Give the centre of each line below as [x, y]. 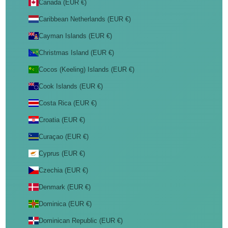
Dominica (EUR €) [65, 204]
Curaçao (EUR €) [63, 137]
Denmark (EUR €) [64, 187]
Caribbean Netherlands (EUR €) [84, 19]
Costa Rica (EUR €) [67, 103]
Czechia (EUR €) [63, 170]
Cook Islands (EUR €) [70, 86]
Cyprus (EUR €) [62, 153]
